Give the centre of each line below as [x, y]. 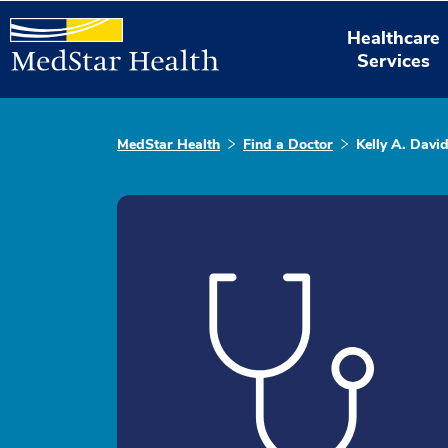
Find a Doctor [288, 144]
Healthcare [394, 37]
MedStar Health [168, 144]
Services [394, 60]
